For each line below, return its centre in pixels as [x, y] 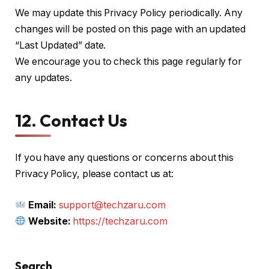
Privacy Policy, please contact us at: [95, 174]
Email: [42, 205]
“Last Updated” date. [61, 45]
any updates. [44, 77]
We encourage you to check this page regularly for [129, 61]
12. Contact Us [71, 121]
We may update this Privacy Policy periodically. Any [129, 13]
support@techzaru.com [112, 205]
